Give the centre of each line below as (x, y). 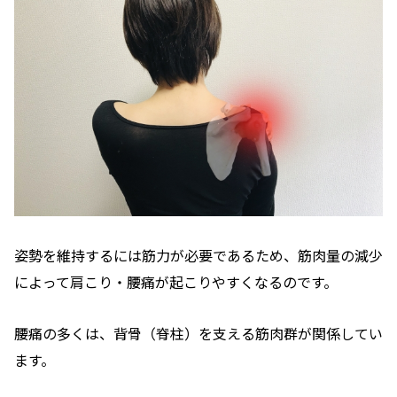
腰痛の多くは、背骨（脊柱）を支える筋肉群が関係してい (198, 334)
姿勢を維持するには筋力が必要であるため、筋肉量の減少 (198, 255)
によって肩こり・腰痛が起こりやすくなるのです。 (176, 281)
